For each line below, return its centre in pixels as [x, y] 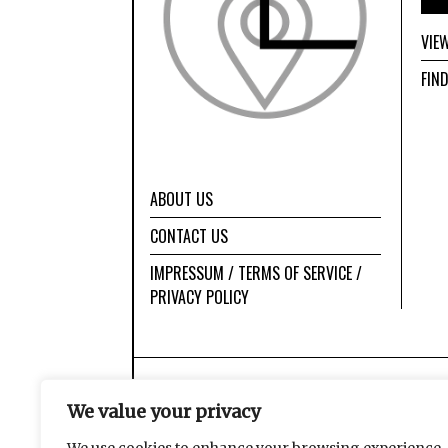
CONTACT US [189, 236]
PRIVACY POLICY [200, 297]
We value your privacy [163, 411]
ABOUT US [182, 199]
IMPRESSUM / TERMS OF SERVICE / [256, 273]
